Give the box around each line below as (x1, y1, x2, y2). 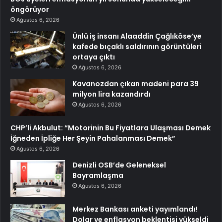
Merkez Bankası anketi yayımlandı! (72, 204, 197, 214)
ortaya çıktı (72, 52, 115, 62)
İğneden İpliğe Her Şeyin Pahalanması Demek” (10, 133, 175, 143)
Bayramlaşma (72, 170, 123, 180)
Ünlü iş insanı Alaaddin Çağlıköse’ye (72, 31, 202, 41)
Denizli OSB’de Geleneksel (72, 160, 166, 170)
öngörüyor (10, 4, 49, 14)
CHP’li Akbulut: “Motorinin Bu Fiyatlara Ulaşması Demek (10, 122, 211, 133)
